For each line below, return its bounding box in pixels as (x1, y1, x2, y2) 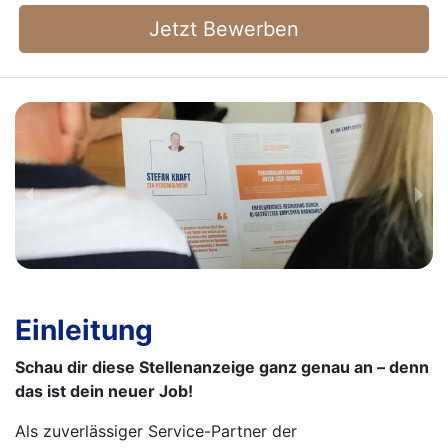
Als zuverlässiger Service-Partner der (15, 421, 297, 442)
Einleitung (15, 313, 153, 348)
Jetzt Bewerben (149, 17, 299, 41)
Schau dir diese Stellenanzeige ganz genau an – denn (15, 357, 429, 378)
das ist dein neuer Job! (15, 381, 193, 402)
